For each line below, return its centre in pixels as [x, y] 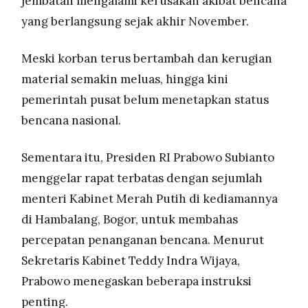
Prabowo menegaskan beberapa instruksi [136, 281]
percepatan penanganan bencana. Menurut [143, 240]
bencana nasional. [71, 120]
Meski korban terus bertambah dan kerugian [147, 58]
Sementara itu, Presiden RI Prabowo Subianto [148, 157]
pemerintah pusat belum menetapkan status [145, 99]
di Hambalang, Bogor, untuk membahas [130, 219]
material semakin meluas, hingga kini [125, 79]
